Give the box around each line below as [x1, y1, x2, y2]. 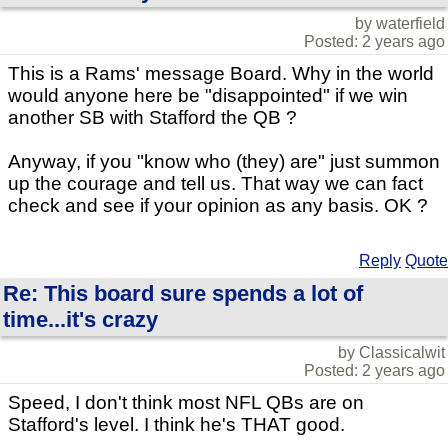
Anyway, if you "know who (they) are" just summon [8, 151, 440, 173]
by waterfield [355, 15, 445, 33]
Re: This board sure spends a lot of [3, 281, 363, 307]
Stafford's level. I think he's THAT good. [8, 414, 345, 436]
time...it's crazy [3, 307, 158, 333]
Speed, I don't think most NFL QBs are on [8, 392, 364, 414]
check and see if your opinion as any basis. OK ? [8, 195, 428, 217]
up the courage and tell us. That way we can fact [8, 173, 423, 195]
